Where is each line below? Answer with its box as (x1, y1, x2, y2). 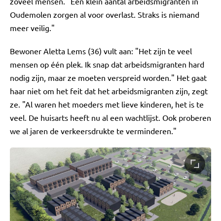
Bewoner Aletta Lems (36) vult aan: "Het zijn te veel (10, 46, 192, 56)
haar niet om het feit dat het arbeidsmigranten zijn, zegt (10, 86, 208, 96)
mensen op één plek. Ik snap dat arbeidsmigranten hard (10, 59, 204, 69)
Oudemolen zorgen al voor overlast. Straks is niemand (10, 9, 199, 19)
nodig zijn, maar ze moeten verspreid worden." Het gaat (10, 73, 207, 82)
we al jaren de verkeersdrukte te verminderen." (10, 126, 177, 136)
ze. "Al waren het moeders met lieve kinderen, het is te (10, 99, 204, 109)
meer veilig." (10, 23, 55, 33)
